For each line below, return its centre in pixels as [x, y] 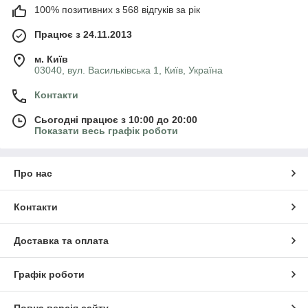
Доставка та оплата [61, 240]
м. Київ [51, 59]
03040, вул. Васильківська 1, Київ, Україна [129, 70]
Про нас [33, 173]
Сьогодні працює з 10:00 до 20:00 [116, 119]
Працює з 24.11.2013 [83, 34]
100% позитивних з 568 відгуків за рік [117, 9]
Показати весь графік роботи [106, 130]
